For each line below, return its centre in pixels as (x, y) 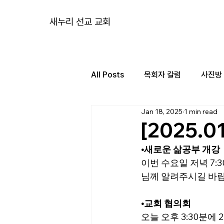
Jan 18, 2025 (162, 111)
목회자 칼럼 (162, 75)
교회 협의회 (167, 203)
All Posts (107, 75)
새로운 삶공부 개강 (182, 149)
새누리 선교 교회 (80, 22)
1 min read (201, 111)
